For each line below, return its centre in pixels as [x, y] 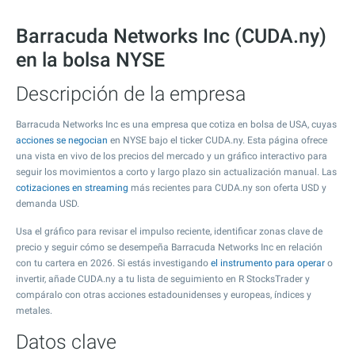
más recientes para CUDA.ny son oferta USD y [227, 188]
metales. [34, 311]
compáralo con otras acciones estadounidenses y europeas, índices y [164, 295]
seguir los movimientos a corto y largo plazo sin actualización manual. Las [176, 172]
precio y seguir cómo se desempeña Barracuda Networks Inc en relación [169, 247]
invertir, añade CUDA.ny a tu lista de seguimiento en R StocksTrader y [163, 279]
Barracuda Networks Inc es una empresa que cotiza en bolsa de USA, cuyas [176, 124]
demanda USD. [48, 204]
